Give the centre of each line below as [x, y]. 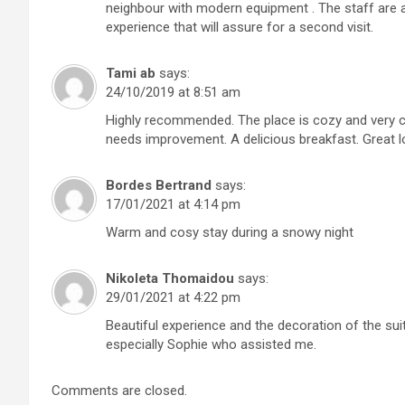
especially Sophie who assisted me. [211, 345]
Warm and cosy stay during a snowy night [230, 233]
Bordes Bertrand [159, 186]
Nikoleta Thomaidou [170, 279]
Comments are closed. [119, 391]
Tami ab [131, 74]
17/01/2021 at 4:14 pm [173, 205]
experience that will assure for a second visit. [240, 28]
